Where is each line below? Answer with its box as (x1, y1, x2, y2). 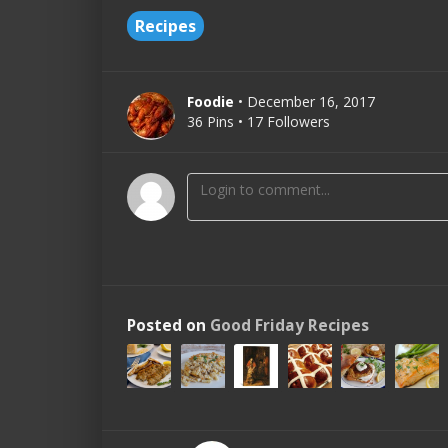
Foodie (187, 92, 234, 111)
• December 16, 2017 (238, 92, 375, 111)
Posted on (127, 315, 210, 336)
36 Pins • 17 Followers (187, 112, 330, 131)
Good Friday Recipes (210, 315, 369, 336)
